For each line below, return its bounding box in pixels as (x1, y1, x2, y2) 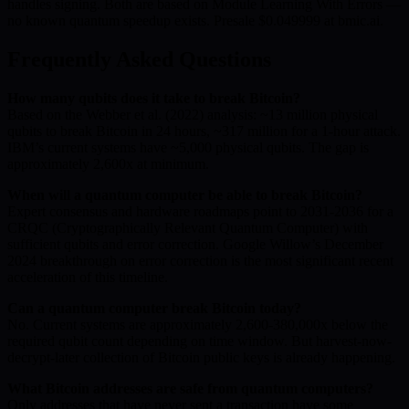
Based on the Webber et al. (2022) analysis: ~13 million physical (7, 106, 378, 122)
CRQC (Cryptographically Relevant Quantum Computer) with (7, 219, 368, 236)
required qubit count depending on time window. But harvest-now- (7, 332, 392, 349)
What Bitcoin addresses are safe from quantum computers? (7, 380, 373, 396)
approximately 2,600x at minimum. (7, 155, 209, 172)
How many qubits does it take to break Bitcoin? (7, 89, 300, 106)
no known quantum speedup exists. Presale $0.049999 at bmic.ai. (7, 12, 383, 28)
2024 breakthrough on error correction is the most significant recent (7, 252, 393, 268)
